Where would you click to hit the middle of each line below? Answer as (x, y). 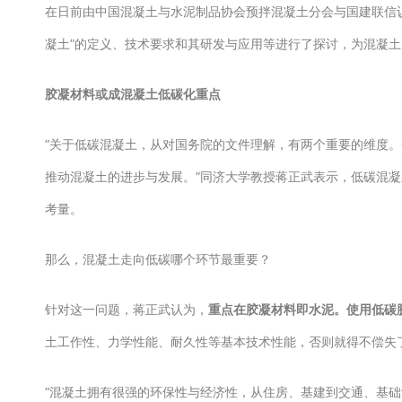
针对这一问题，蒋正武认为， (127, 309)
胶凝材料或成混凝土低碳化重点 (134, 94)
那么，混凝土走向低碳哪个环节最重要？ (162, 259)
